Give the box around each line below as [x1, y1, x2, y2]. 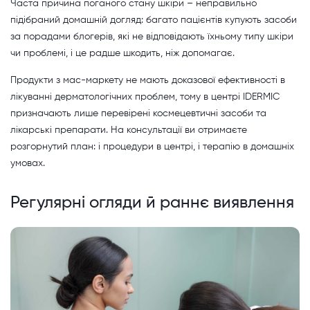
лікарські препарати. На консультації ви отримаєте [10, 125, 247, 136]
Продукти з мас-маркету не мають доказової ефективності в [10, 75, 285, 86]
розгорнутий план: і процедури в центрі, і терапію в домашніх [10, 142, 294, 152]
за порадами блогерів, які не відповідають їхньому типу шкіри [10, 32, 293, 42]
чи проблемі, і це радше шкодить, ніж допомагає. [10, 48, 235, 59]
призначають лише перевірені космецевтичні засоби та [10, 109, 266, 119]
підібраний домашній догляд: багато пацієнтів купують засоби [10, 15, 297, 26]
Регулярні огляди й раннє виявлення [10, 194, 294, 212]
